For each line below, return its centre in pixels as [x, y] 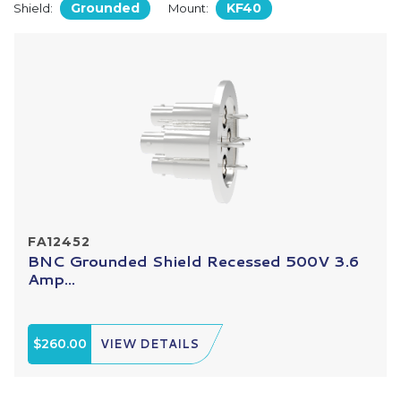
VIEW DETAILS [150, 343]
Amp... [51, 278]
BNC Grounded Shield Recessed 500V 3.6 [193, 260]
